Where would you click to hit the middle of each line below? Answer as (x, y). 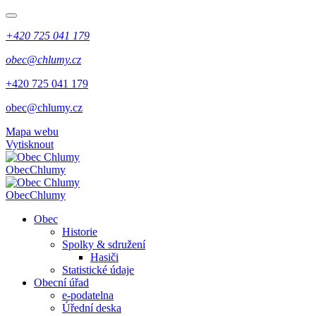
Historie (80, 232)
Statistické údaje (98, 270)
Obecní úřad (61, 282)
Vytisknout (30, 144)
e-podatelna (88, 295)
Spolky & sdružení (104, 244)
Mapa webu (32, 132)
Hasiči (104, 257)
